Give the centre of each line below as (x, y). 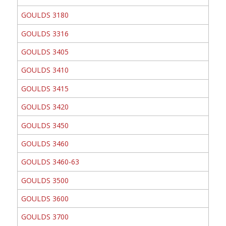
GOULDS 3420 (45, 107)
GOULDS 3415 (45, 88)
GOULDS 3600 (45, 199)
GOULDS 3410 (45, 70)
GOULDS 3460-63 (50, 162)
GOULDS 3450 (45, 125)
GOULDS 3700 (45, 217)
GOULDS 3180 (45, 15)
